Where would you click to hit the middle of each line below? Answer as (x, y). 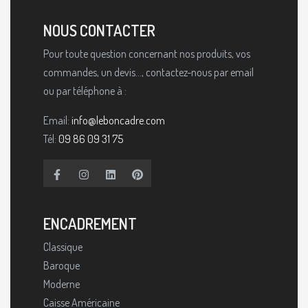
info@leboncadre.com (118, 120)
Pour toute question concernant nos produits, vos (147, 53)
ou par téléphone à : (85, 90)
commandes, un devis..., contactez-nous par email (148, 72)
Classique (63, 246)
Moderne (62, 284)
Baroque (62, 265)
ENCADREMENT (90, 223)
